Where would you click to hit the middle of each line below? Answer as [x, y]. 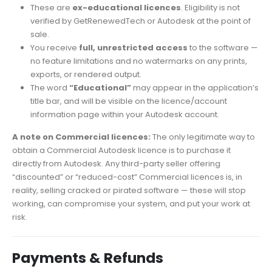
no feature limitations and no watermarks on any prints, [138, 61]
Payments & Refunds [88, 258]
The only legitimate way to [203, 137]
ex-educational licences [126, 8]
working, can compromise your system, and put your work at [131, 203]
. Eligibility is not [210, 8]
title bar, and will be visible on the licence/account [128, 101]
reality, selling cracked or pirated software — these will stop [129, 190]
